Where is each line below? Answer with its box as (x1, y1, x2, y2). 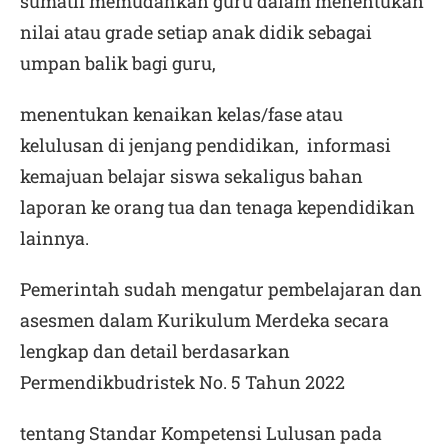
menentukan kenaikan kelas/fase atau (20, 102, 343, 126)
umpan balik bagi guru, (20, 51, 216, 75)
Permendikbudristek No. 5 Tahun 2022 (20, 370, 345, 394)
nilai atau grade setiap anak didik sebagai (20, 20, 372, 44)
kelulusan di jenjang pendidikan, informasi (20, 133, 391, 157)
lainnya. (20, 226, 89, 250)
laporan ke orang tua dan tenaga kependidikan (20, 195, 415, 219)
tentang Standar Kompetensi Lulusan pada (20, 421, 382, 445)
